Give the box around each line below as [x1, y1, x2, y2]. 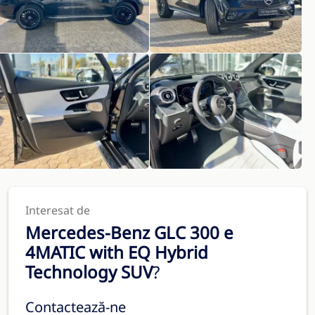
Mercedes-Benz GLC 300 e [25, 221, 233, 244]
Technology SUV [25, 260, 153, 283]
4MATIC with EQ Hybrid [25, 240, 208, 264]
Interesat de [25, 202, 90, 218]
